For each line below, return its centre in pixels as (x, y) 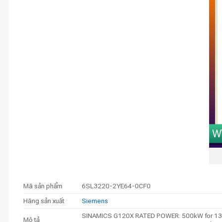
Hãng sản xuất (44, 200)
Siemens (95, 200)
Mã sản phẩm (43, 186)
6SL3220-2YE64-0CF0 (116, 186)
